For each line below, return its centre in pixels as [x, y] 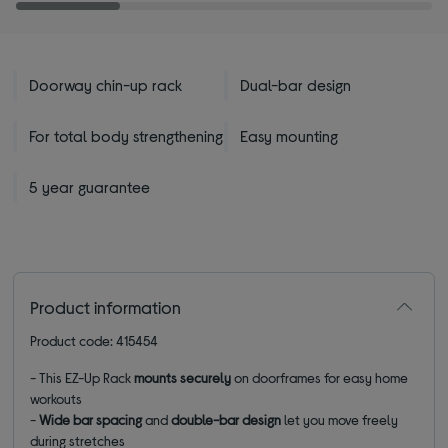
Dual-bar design [295, 84]
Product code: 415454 [94, 340]
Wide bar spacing [91, 419]
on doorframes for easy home [320, 377]
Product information [106, 306]
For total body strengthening [126, 135]
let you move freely [341, 419]
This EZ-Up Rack [87, 377]
